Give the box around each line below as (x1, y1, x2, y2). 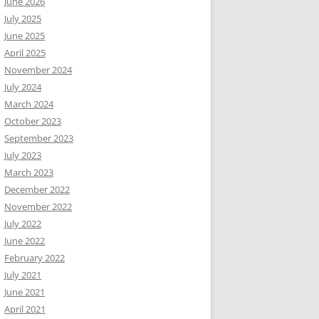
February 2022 (4, 251, 65, 264)
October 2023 (4, 115, 61, 127)
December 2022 (4, 183, 70, 196)
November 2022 (4, 200, 72, 213)
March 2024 (4, 98, 53, 110)
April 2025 (4, 46, 46, 59)
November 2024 (4, 63, 72, 76)
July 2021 (4, 268, 41, 281)
